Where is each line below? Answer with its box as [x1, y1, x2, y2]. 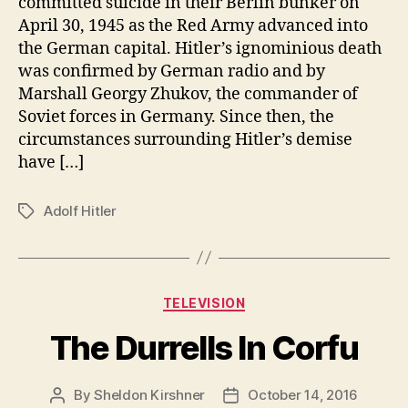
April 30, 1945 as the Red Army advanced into [18, 15, 368, 36]
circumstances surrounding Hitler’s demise [18, 128, 352, 150]
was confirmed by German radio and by [18, 60, 325, 82]
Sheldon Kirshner [94, 386, 206, 403]
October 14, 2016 [248, 386, 359, 403]
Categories [203, 289, 284, 309]
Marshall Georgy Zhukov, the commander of [18, 83, 358, 105]
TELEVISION [162, 294, 246, 311]
